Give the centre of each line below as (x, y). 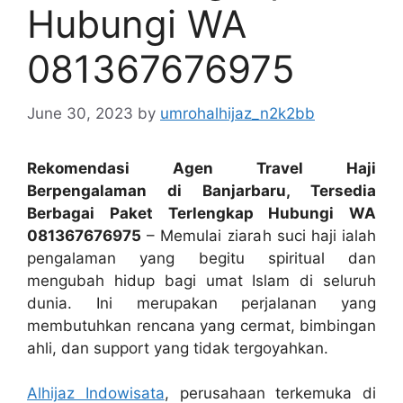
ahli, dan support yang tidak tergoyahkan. (178, 348)
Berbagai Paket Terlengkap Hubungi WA (201, 213)
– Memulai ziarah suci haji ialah (259, 235)
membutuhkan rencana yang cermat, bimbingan (201, 325)
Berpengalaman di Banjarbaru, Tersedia (201, 190)
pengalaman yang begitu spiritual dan (201, 258)
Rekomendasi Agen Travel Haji (201, 168)
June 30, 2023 (80, 113)
